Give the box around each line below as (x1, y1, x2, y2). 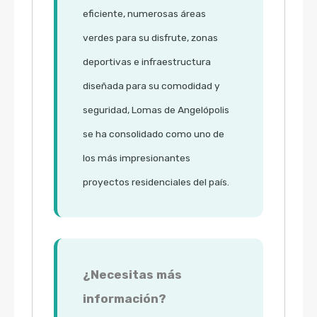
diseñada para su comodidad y (83, 80, 220, 92)
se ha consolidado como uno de (83, 128, 224, 140)
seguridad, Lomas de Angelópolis (83, 104, 229, 116)
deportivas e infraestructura (83, 56, 211, 68)
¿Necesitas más (83, 267, 182, 282)
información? (83, 292, 166, 306)
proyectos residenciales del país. (83, 176, 229, 188)
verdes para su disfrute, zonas (83, 32, 218, 44)
